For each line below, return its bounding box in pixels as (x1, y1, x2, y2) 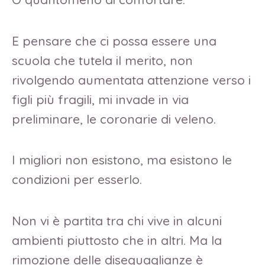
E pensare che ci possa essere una (12, 33, 216, 49)
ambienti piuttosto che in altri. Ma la (12, 232, 222, 248)
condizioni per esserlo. (12, 172, 146, 188)
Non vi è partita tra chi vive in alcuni (12, 213, 222, 229)
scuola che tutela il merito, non (12, 52, 193, 68)
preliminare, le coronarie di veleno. (12, 111, 216, 127)
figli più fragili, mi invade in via (12, 91, 189, 107)
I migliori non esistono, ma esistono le (12, 152, 232, 168)
